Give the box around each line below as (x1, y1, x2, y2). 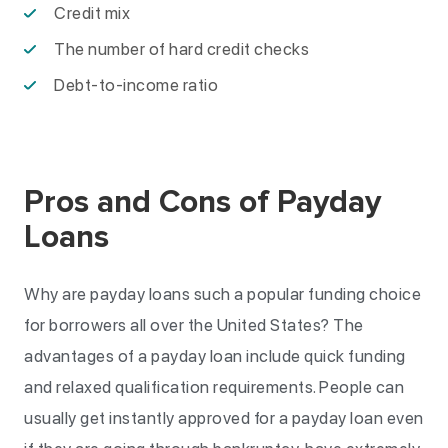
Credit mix (54, 3, 130, 23)
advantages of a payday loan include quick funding (24, 346, 406, 366)
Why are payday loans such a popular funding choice (24, 284, 421, 304)
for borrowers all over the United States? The (24, 315, 364, 335)
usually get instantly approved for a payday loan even (24, 408, 424, 428)
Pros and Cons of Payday (24, 183, 381, 222)
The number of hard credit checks (54, 39, 309, 59)
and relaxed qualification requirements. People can (24, 377, 404, 397)
